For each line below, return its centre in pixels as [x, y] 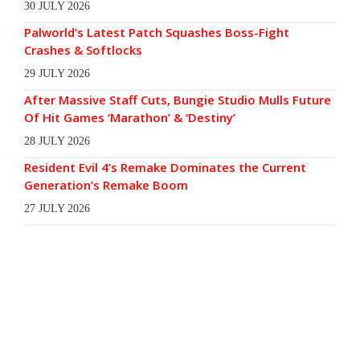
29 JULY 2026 [57, 73]
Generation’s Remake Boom [106, 184]
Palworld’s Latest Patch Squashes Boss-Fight [157, 32]
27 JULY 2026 [57, 208]
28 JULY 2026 [57, 141]
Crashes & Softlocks [83, 49]
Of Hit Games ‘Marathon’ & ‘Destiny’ [130, 117]
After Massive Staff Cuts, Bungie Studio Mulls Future [178, 99]
